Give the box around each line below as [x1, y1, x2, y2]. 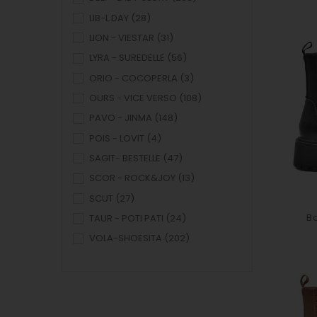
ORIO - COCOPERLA [89, 71, 178, 85]
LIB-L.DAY [89, 11, 129, 25]
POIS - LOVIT [89, 131, 144, 145]
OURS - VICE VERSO [89, 91, 177, 105]
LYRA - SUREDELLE [89, 51, 165, 65]
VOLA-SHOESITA [89, 231, 162, 246]
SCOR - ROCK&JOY [89, 171, 175, 185]
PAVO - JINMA [89, 111, 152, 125]
